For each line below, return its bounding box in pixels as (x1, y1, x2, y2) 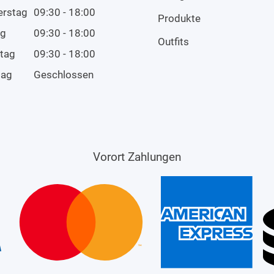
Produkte (158, 12, 201, 25)
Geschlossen (34, 68, 94, 81)
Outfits (158, 35, 189, 48)
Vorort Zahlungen (93, 150, 181, 165)
